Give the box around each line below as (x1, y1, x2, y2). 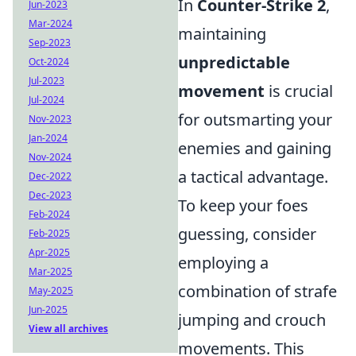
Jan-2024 (29, 131, 68, 145)
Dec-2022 (29, 169, 72, 183)
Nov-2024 (29, 150, 72, 164)
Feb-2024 (29, 207, 70, 221)
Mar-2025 (29, 265, 72, 278)
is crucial (265, 80, 333, 103)
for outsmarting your (178, 109, 332, 131)
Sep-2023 (29, 36, 71, 49)
